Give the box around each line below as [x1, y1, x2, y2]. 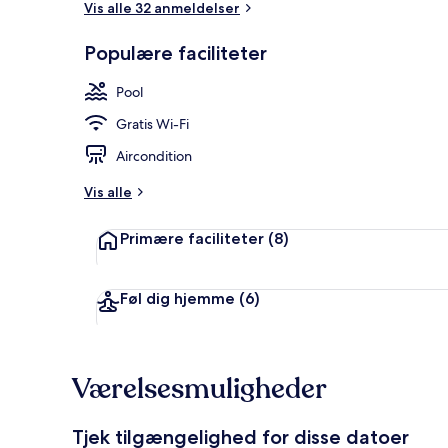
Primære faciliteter [120, 228, 264, 248]
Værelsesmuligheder [72, 369, 327, 408]
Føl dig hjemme [120, 288, 235, 308]
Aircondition [116, 146, 192, 165]
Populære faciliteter [84, 40, 267, 65]
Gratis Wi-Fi [116, 114, 189, 133]
